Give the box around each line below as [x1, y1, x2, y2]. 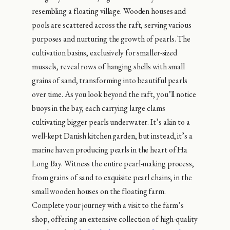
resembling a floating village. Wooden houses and [32, 5, 186, 16]
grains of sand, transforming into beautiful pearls [32, 74, 187, 86]
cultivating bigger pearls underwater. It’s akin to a [32, 116, 190, 127]
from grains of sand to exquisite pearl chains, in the [32, 171, 192, 183]
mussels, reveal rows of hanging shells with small [32, 61, 185, 72]
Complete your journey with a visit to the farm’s [32, 199, 184, 210]
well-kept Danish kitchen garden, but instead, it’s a [32, 130, 193, 141]
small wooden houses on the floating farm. [32, 185, 166, 197]
